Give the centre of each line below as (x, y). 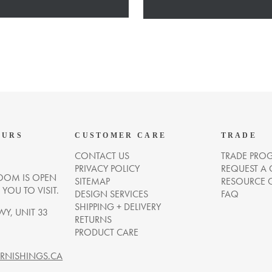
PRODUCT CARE (107, 232)
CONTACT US (102, 156)
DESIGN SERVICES (112, 194)
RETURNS (93, 219)
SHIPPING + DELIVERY (118, 207)
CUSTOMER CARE (121, 135)
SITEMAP (93, 181)
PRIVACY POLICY (107, 168)
